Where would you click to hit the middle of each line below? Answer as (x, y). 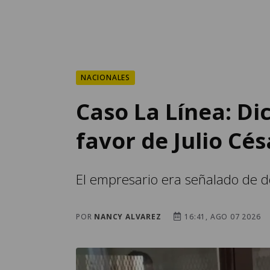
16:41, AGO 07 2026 (221, 216)
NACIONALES (105, 77)
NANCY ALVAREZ (128, 216)
